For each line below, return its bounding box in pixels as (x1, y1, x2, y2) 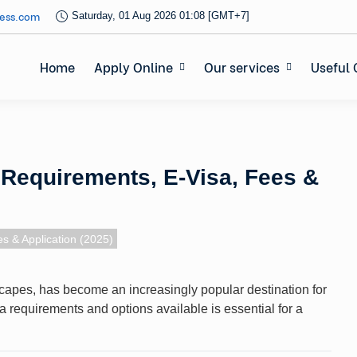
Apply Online (94, 57, 173, 76)
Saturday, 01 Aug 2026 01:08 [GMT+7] (72, 10, 249, 22)
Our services (204, 57, 280, 76)
